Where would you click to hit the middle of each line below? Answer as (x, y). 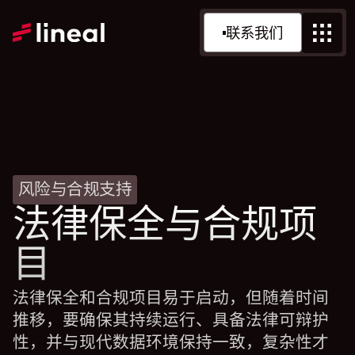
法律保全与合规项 (165, 223)
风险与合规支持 (74, 190)
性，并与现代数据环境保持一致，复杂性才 (171, 343)
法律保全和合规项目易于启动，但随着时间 (171, 298)
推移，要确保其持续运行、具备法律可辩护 (171, 321)
